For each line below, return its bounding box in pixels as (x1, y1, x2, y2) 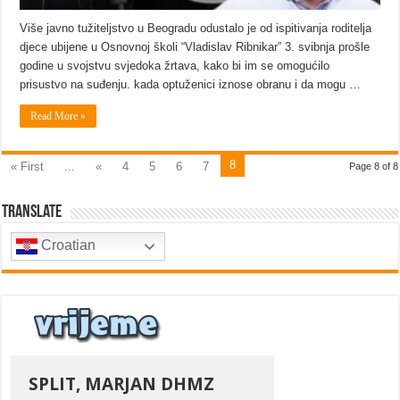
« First (11, 160, 45, 174)
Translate (2, 204, 62, 222)
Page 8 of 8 (348, 161, 398, 172)
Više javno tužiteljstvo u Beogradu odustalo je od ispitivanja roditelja (20, 21, 372, 36)
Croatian (37, 237, 96, 254)
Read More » (30, 110, 87, 123)
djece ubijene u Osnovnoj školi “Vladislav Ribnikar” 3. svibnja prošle (20, 40, 371, 54)
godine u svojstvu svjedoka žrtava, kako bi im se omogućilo (20, 59, 330, 73)
